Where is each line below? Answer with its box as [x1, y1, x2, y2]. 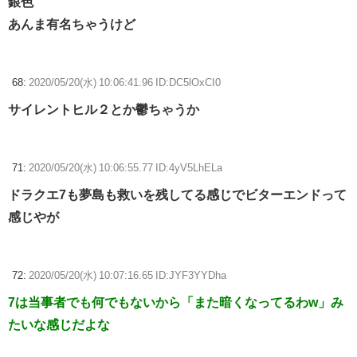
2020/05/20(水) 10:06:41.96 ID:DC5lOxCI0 [29, 77, 221, 88]
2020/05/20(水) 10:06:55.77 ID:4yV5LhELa [29, 163, 222, 174]
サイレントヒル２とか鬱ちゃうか [8, 103, 199, 116]
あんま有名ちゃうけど [8, 18, 135, 31]
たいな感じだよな [8, 318, 110, 331]
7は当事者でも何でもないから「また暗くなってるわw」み [8, 296, 343, 309]
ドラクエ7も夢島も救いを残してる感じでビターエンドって [8, 188, 347, 202]
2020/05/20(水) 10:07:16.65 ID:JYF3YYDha [29, 270, 226, 281]
